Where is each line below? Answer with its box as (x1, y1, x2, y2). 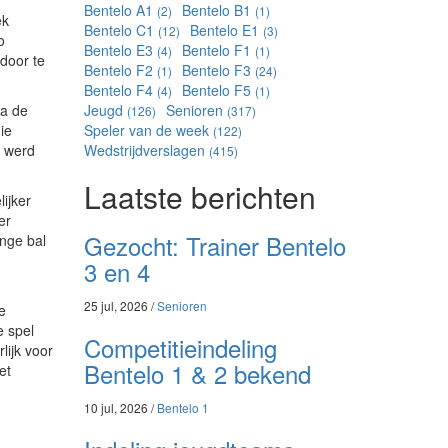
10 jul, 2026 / (83, 399, 157, 417)
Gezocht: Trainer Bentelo (83, 228, 346, 264)
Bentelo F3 (181, 60, 255, 81)
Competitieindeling (83, 330, 277, 366)
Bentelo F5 (181, 80, 255, 101)
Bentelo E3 (83, 40, 157, 61)
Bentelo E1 (189, 20, 263, 41)
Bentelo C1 (83, 20, 158, 41)
